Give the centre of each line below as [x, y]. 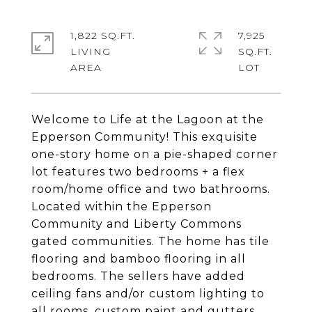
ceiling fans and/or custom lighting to [148, 294]
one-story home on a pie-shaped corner [155, 154]
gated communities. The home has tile [150, 241]
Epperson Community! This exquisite [145, 137]
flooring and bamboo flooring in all [139, 259]
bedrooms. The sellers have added [138, 276]
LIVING [91, 52]
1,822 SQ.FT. [103, 36]
